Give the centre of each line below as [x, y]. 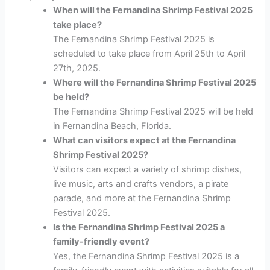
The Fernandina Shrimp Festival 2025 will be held [153, 112]
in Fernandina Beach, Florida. [112, 126]
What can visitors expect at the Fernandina [145, 141]
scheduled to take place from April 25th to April [149, 54]
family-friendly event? [102, 242]
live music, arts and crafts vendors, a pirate [141, 184]
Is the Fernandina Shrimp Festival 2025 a [139, 228]
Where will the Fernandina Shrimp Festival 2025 [155, 83]
